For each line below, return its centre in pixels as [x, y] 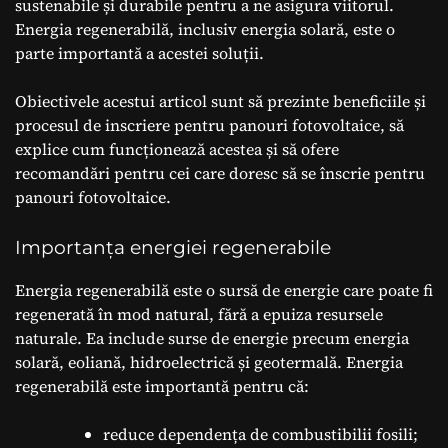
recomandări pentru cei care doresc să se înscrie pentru [220, 172]
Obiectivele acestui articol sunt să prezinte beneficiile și [220, 100]
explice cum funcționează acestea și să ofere [177, 148]
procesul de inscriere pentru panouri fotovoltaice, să [209, 124]
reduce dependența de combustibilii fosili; [260, 433]
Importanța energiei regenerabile [173, 247]
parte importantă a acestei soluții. [139, 52]
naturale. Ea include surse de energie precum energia [212, 337]
